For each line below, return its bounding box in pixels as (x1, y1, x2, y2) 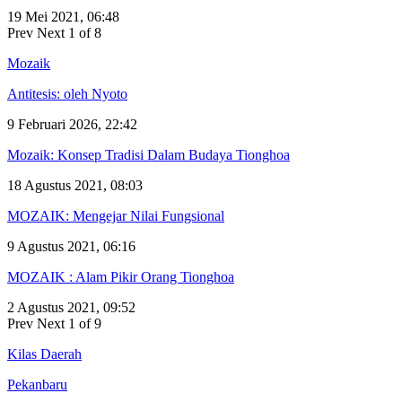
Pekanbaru (7, 376, 67, 392)
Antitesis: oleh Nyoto (7, 85, 127, 101)
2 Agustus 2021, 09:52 (7, 299, 135, 315)
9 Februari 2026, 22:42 (7, 116, 137, 132)
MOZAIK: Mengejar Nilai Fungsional (7, 207, 224, 223)
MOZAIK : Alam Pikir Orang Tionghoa (7, 268, 234, 284)
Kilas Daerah (7, 345, 82, 362)
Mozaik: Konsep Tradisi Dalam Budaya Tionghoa (7, 146, 290, 162)
